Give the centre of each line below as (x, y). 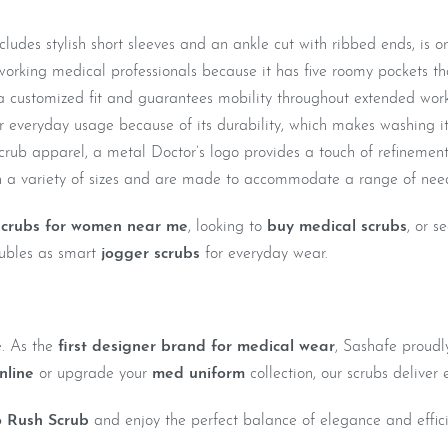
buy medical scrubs (337, 227)
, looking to (227, 227)
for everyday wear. (264, 254)
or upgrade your (93, 374)
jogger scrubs (150, 254)
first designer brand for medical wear (196, 347)
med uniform (198, 374)
